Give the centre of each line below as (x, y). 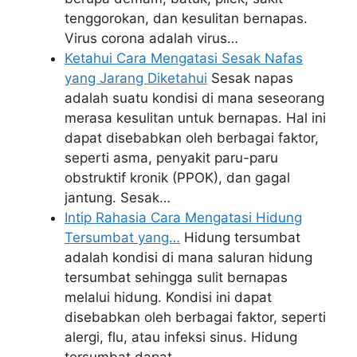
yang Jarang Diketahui (136, 78)
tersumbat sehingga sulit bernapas (176, 277)
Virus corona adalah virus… (151, 38)
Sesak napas (250, 78)
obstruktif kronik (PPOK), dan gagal (177, 178)
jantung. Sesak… (118, 198)
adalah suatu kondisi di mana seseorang (194, 98)
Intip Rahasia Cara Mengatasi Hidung (183, 218)
